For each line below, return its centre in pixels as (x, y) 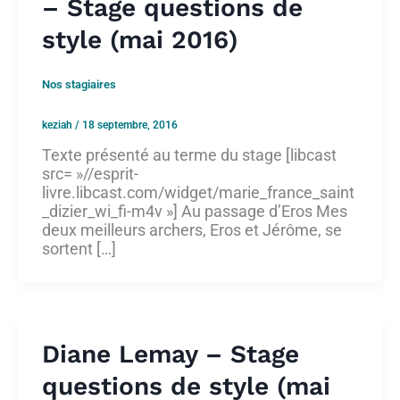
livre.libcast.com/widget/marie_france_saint (198, 193)
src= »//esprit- (90, 174)
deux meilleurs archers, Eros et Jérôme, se (192, 230)
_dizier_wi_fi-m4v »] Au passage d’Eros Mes (195, 212)
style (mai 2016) (140, 39)
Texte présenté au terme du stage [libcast (189, 155)
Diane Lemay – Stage (171, 354)
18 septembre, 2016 (130, 125)
